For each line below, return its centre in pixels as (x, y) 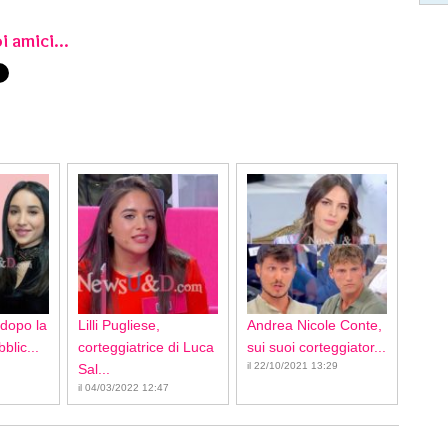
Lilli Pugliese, (119, 325)
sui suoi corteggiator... (316, 347)
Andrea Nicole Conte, (314, 325)
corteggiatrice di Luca (146, 347)
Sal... (94, 369)
